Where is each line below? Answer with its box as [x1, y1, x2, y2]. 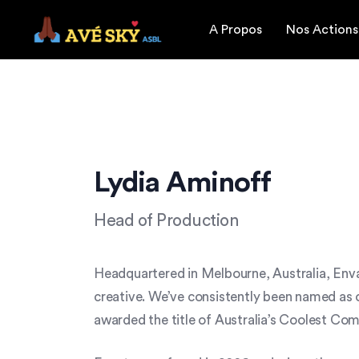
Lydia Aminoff [94, 167, 271, 197]
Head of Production [94, 212, 238, 229]
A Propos [209, 22, 263, 36]
